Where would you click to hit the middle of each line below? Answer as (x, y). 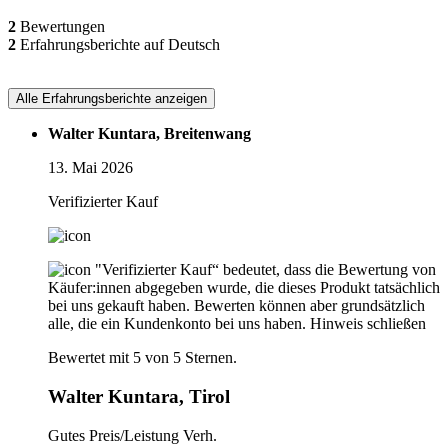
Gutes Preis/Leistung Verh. (132, 435)
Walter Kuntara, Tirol (139, 396)
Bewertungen (60, 27)
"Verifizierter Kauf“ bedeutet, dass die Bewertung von (265, 270)
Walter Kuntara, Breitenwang (149, 134)
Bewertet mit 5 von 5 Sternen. (142, 358)
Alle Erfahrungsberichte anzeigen (111, 99)
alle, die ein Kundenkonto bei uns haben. (177, 324)
